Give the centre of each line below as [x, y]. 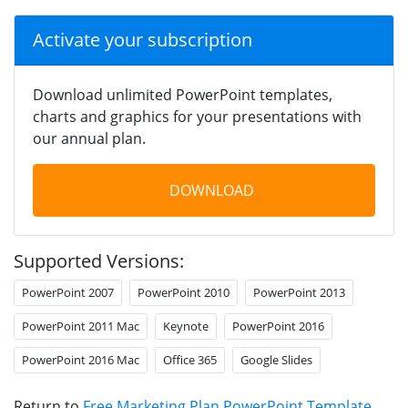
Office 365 [190, 359]
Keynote [186, 326]
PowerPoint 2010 [184, 292]
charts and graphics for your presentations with [197, 116]
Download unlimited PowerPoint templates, [183, 94]
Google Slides [276, 359]
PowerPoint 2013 [299, 292]
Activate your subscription [143, 39]
